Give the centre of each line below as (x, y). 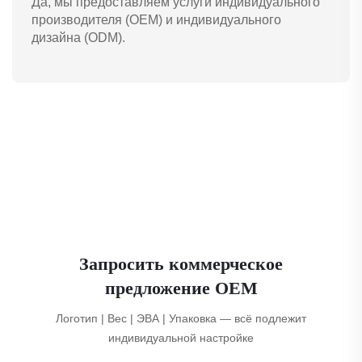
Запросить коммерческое (181, 264)
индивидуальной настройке (181, 338)
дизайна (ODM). (78, 38)
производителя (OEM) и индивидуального (156, 20)
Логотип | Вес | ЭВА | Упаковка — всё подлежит (181, 319)
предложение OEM (181, 288)
